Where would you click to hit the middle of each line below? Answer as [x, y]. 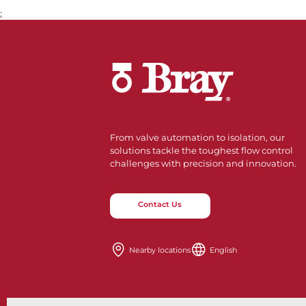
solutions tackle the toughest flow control [202, 150]
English [223, 250]
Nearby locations [159, 250]
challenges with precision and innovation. [204, 163]
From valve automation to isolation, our [198, 137]
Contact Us [160, 205]
